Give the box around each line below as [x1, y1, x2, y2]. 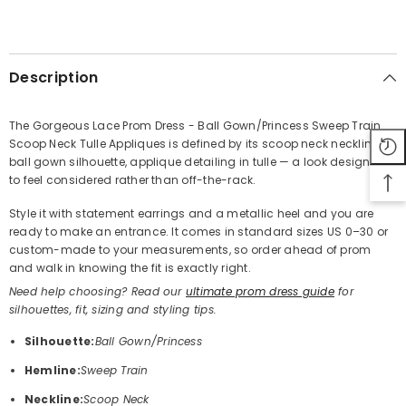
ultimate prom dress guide [185, 283, 334, 299]
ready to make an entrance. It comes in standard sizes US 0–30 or [9, 223, 389, 239]
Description [9, 66, 99, 88]
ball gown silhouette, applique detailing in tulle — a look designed [9, 153, 386, 169]
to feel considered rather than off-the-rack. [9, 171, 256, 188]
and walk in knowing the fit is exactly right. [9, 259, 251, 275]
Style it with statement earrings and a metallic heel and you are [9, 205, 374, 221]
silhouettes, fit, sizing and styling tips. [9, 301, 217, 317]
